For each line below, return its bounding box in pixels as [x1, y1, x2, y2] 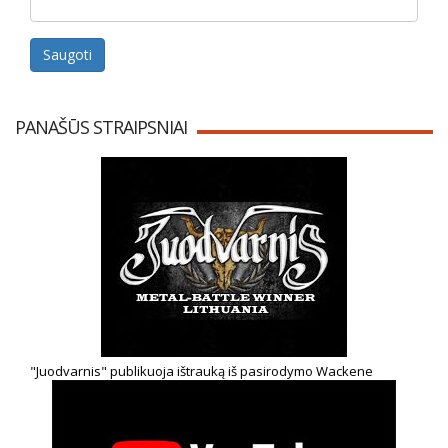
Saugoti [43, 45, 92, 65]
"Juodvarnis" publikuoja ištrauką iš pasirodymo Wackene [30, 362, 373, 381]
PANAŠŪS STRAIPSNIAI [15, 115, 187, 140]
